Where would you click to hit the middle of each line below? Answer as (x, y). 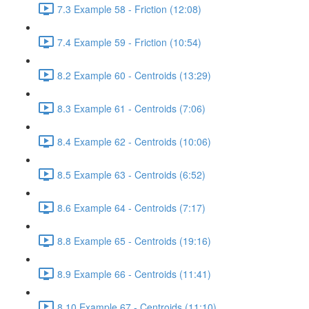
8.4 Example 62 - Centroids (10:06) (134, 141)
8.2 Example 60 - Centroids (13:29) (134, 75)
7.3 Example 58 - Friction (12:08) (129, 9)
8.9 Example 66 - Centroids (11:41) (134, 273)
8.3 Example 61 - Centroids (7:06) (131, 108)
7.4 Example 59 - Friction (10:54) (129, 42)
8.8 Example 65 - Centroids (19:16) (134, 240)
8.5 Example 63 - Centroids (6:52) (131, 174)
